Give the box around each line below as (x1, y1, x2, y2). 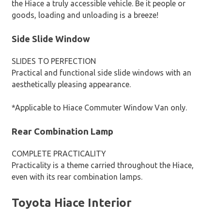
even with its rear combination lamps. (12, 172, 142, 181)
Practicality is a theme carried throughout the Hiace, (12, 160, 194, 170)
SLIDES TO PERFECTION (12, 56, 96, 65)
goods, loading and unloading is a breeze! (12, 11, 158, 20)
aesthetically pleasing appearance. (12, 79, 131, 89)
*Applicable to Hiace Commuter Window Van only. (12, 103, 187, 112)
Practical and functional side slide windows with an (12, 68, 191, 77)
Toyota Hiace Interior (12, 196, 132, 209)
